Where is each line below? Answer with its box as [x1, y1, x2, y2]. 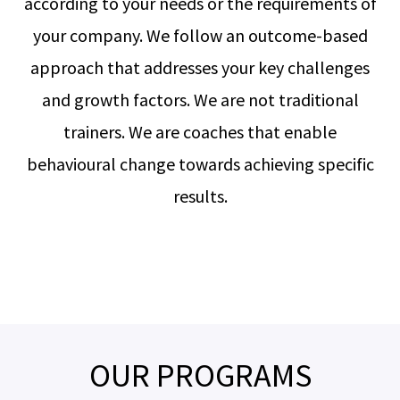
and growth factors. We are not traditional [41, 88, 359, 111]
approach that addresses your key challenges [30, 56, 370, 79]
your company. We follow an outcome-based [32, 24, 368, 46]
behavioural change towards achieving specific [26, 153, 374, 175]
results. [172, 185, 228, 207]
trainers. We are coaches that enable [63, 121, 337, 143]
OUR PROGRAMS [88, 355, 312, 396]
